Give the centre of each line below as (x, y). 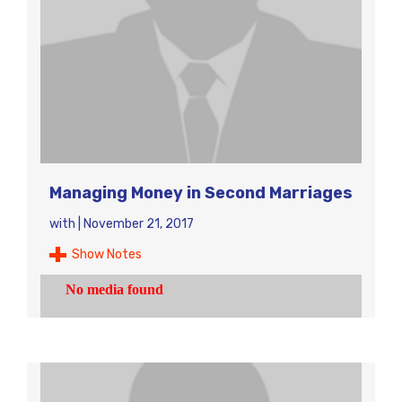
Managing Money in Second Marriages (201, 193)
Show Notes (107, 254)
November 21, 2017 (139, 224)
